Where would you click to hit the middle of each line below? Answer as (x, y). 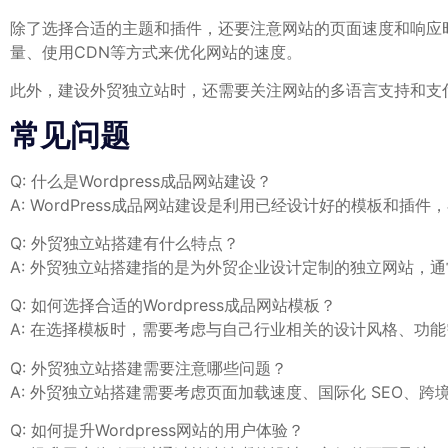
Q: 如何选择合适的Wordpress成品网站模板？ (173, 305)
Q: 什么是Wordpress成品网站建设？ (141, 180)
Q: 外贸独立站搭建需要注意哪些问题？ (148, 367)
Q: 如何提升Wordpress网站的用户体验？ (157, 430)
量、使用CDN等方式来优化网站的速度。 (156, 51)
